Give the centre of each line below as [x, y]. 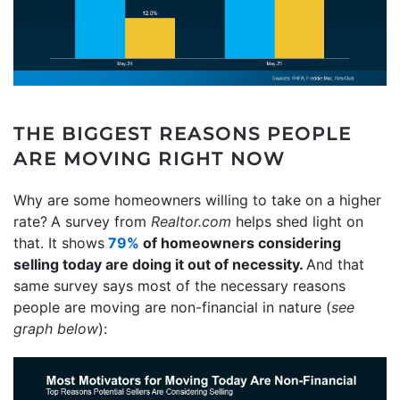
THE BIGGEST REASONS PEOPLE [183, 133]
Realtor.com [193, 221]
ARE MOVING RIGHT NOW [150, 158]
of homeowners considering [240, 242]
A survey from [101, 221]
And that [335, 264]
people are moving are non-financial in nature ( [172, 307]
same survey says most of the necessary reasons [179, 285]
